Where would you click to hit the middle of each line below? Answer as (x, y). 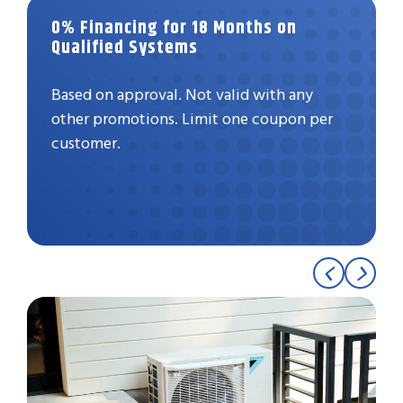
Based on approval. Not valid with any (182, 94)
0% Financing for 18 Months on (174, 27)
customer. (86, 142)
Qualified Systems (125, 47)
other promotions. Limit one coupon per (192, 118)
